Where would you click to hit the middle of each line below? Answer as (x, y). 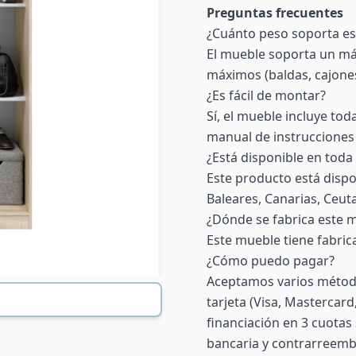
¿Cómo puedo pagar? (271, 261)
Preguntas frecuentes (275, 13)
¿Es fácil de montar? (266, 95)
